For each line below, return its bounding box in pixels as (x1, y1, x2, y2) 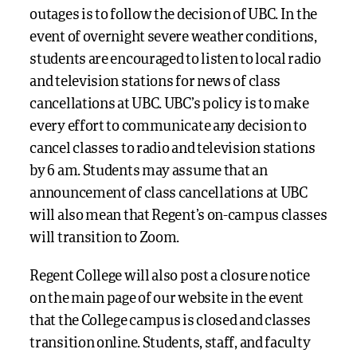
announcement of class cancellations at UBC (29, 186, 308, 201)
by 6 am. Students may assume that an (29, 164, 268, 178)
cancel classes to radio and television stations (29, 142, 316, 156)
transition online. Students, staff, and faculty (29, 336, 311, 351)
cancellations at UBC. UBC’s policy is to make (29, 97, 309, 112)
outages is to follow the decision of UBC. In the (29, 8, 317, 22)
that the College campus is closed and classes (29, 314, 311, 328)
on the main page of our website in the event (29, 292, 304, 306)
